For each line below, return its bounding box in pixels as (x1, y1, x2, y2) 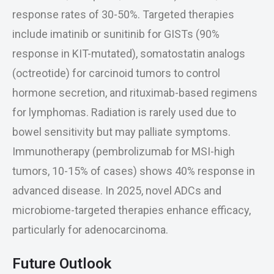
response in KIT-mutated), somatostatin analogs (12, 47, 245, 60)
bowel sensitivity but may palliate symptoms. (12, 125, 231, 138)
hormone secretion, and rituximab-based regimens (12, 86, 257, 99)
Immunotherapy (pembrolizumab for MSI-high (12, 145, 235, 158)
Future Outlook (12, 255, 111, 272)
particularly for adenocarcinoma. (12, 223, 168, 236)
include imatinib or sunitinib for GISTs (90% (12, 28, 220, 40)
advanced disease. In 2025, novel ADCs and (12, 184, 221, 197)
